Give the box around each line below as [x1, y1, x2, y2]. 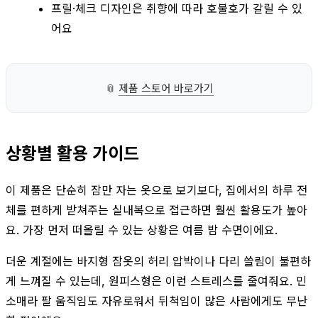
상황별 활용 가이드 [6, 143, 139, 164]
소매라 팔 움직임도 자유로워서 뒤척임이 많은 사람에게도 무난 [6, 293, 307, 308]
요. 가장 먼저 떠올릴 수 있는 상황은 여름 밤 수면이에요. [6, 222, 278, 237]
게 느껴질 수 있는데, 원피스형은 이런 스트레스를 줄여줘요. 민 [6, 273, 307, 288]
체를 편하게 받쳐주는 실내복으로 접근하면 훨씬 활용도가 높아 [6, 202, 307, 217]
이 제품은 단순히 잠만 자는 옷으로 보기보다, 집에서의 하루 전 [6, 182, 307, 197]
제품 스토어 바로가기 [118, 81, 214, 95]
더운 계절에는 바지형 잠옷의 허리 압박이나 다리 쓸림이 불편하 [6, 253, 311, 268]
